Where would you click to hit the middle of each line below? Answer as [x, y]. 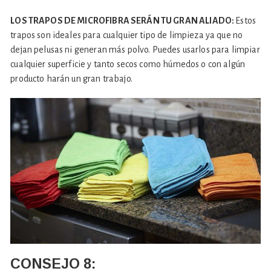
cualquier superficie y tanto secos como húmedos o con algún [128, 64]
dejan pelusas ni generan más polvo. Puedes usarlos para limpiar [135, 49]
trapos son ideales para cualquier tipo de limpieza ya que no [127, 35]
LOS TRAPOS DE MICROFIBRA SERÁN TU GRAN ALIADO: [123, 20]
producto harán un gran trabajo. [71, 78]
